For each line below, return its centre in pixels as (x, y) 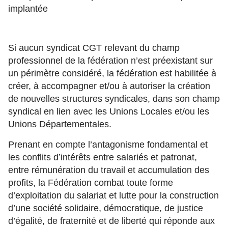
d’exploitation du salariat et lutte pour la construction (113, 195)
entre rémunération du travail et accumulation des (109, 170)
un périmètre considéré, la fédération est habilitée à (112, 73)
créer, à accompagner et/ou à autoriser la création (109, 86)
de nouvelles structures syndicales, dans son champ (114, 99)
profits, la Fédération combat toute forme (91, 183)
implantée (28, 9)
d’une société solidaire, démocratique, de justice (106, 208)
